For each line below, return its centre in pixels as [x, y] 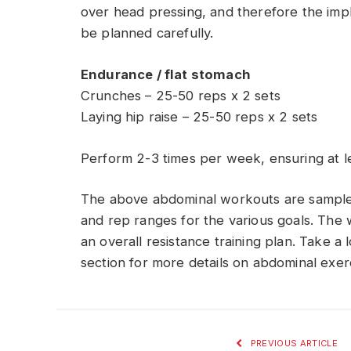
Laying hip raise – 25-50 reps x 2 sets [199, 116]
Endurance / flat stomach [166, 74]
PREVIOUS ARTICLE [293, 344]
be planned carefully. [147, 33]
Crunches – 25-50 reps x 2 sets [181, 95]
